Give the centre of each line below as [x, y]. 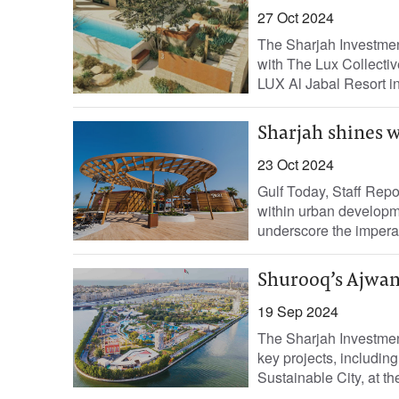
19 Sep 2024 [297, 311]
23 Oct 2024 [295, 164]
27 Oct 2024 [295, 17]
